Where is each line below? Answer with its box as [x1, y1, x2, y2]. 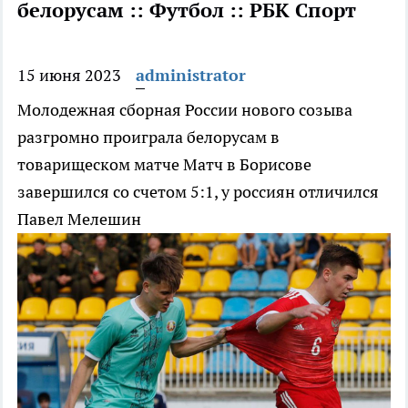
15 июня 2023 [17, 65, 121, 87]
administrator [136, 65, 246, 87]
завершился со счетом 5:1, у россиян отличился [17, 181, 379, 203]
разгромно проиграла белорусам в [17, 127, 280, 148]
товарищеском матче [17, 154, 183, 176]
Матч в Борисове [183, 154, 311, 176]
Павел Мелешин [17, 209, 141, 230]
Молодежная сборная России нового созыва [17, 99, 352, 121]
